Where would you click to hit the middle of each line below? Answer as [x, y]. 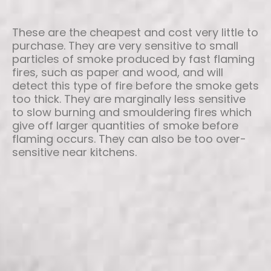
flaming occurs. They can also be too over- [129, 139]
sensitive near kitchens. [74, 152]
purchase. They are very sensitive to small [125, 46]
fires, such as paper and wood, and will [118, 73]
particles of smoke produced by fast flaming [133, 59]
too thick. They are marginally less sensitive [129, 99]
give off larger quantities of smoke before [125, 126]
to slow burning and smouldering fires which [132, 113]
